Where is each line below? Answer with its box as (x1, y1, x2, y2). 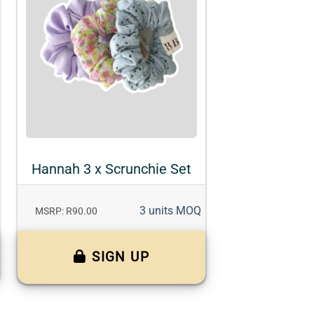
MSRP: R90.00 (34, 205, 97, 218)
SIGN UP (92, 249, 150, 266)
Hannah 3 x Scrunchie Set (31, 161, 191, 178)
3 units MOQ (139, 204, 201, 218)
